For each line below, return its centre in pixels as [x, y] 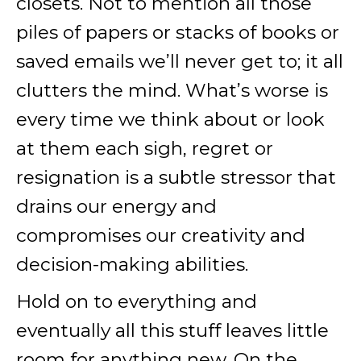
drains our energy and [116, 206]
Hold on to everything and [137, 301]
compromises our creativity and [161, 235]
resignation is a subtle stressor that [176, 177]
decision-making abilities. [132, 264]
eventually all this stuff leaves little [172, 330]
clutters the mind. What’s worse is [172, 90]
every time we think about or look [170, 119]
